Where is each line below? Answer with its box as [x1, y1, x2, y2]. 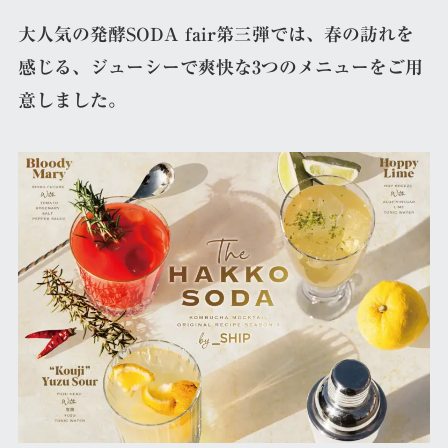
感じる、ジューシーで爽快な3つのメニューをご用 [17, 58, 423, 76]
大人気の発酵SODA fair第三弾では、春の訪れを [17, 25, 414, 43]
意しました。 [17, 91, 126, 109]
